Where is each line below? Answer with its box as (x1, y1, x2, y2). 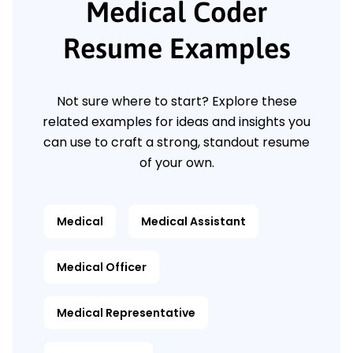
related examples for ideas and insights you (43, 113, 310, 132)
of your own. (139, 154, 214, 173)
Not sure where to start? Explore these (56, 92, 297, 111)
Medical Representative (57, 305, 195, 321)
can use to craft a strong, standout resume (43, 133, 310, 152)
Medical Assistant (141, 214, 246, 230)
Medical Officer (57, 259, 147, 276)
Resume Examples (62, 32, 291, 65)
